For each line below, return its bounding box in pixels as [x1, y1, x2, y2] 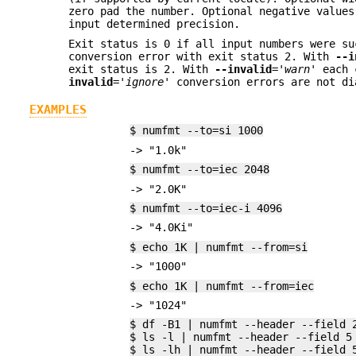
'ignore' [119, 75, 171, 88]
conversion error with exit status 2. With [68, 49, 336, 63]
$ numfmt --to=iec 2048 [130, 163, 270, 176]
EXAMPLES [29, 103, 87, 118]
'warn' [278, 62, 317, 75]
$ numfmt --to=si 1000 [130, 124, 264, 137]
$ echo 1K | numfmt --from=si [130, 240, 308, 253]
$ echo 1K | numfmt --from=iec [130, 279, 315, 292]
